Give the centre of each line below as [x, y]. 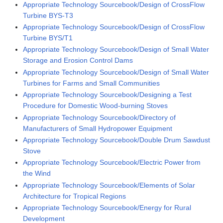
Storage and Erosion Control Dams [78, 60]
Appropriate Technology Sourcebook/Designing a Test [108, 95]
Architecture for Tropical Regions [75, 196]
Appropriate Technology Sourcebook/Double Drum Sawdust [117, 140]
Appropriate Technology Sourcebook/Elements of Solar [109, 185]
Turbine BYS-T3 [48, 15]
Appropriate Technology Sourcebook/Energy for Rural [107, 208]
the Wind [37, 173]
